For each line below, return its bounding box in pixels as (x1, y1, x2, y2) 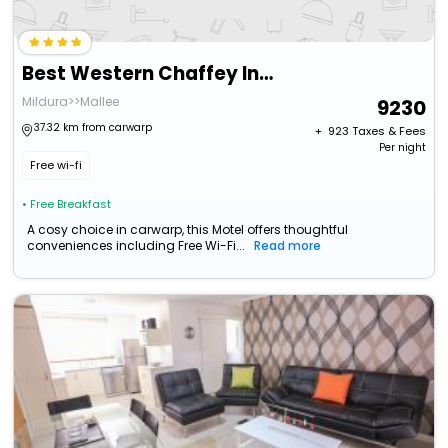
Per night (378, 140, 426, 156)
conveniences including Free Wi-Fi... (27, 237, 246, 255)
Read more (254, 237, 322, 255)
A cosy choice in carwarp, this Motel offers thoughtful (27, 221, 349, 239)
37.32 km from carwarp (34, 120, 153, 136)
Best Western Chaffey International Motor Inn (259, 60, 274, 88)
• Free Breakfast (22, 196, 112, 213)
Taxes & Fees (351, 123, 426, 140)
